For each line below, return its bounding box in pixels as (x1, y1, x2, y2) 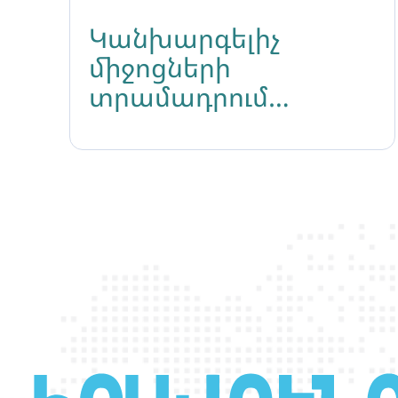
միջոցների (89, 48, 231, 85)
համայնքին (89, 107, 241, 144)
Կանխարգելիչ (89, 19, 280, 56)
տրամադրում (89, 77, 268, 115)
